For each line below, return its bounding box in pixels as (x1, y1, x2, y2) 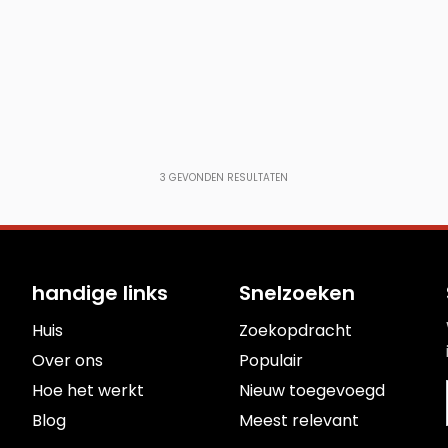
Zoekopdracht (238, 319, 352, 342)
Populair (238, 349, 303, 372)
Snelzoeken (238, 279, 355, 307)
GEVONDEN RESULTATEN (166, 170, 288, 185)
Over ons (32, 349, 104, 372)
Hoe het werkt (32, 379, 145, 402)
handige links (32, 279, 169, 307)
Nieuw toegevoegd (238, 379, 385, 402)
